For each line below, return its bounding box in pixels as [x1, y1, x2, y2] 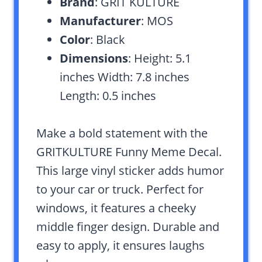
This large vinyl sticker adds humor [36, 162, 224, 178]
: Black [90, 31, 125, 47]
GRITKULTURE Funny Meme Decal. [36, 143, 222, 160]
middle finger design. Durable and [36, 218, 219, 235]
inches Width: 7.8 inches [60, 68, 189, 85]
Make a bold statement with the [36, 125, 208, 141]
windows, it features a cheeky [36, 199, 196, 216]
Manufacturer [60, 12, 141, 29]
